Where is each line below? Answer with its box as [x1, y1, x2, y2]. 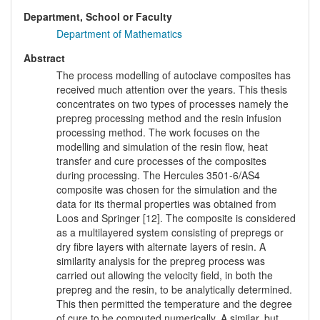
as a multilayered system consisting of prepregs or [56, 225, 284, 240]
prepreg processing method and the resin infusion [56, 111, 281, 126]
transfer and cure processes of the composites [56, 154, 266, 169]
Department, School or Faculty [24, 9, 172, 24]
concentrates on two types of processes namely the [56, 96, 289, 111]
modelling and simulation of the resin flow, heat [56, 139, 268, 154]
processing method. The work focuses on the [56, 125, 260, 140]
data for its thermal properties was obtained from [56, 196, 276, 211]
